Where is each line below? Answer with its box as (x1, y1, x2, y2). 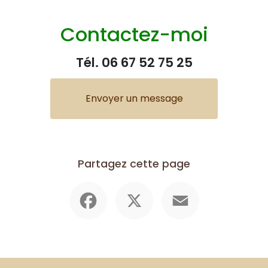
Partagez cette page (78, 156, 190, 171)
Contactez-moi (60, 20, 208, 48)
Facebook (106, 179, 154, 193)
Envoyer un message (85, 91, 183, 105)
